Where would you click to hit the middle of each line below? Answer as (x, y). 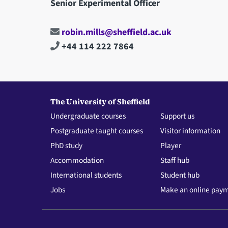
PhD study (66, 145)
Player (171, 145)
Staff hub (175, 160)
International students (86, 175)
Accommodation (77, 160)
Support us (178, 116)
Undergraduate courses (88, 116)
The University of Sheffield (100, 101)
